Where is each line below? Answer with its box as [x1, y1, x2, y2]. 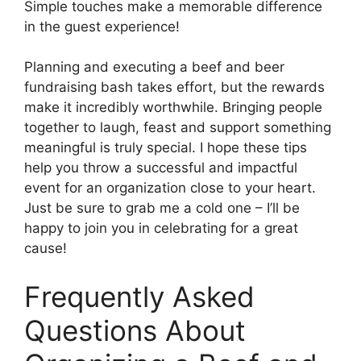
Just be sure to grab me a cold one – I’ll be [24, 200, 300, 217]
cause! [24, 240, 67, 257]
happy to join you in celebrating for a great [24, 220, 298, 237]
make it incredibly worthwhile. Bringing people [24, 99, 322, 116]
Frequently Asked [24, 279, 255, 313]
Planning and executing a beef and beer [24, 59, 284, 76]
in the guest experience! [24, 18, 180, 35]
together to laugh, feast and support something [24, 119, 331, 136]
